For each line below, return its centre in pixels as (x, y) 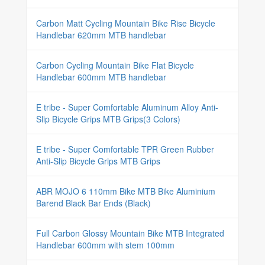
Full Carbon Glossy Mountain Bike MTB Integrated (130, 233)
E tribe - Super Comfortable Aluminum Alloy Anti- (127, 107)
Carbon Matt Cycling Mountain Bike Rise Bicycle (126, 23)
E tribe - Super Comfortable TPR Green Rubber (125, 149)
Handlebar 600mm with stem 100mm (105, 245)
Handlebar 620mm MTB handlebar (101, 35)
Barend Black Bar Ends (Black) (93, 203)
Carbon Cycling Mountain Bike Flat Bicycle (115, 65)
